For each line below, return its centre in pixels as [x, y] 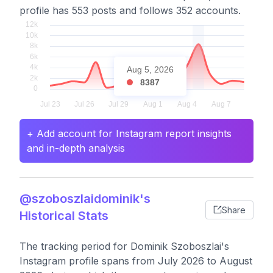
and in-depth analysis [76, 148]
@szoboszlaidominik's [85, 199]
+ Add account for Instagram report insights [129, 133]
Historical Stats [64, 216]
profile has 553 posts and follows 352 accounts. [130, 10]
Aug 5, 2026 [150, 69]
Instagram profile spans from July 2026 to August [136, 261]
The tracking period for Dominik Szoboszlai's [124, 246]
